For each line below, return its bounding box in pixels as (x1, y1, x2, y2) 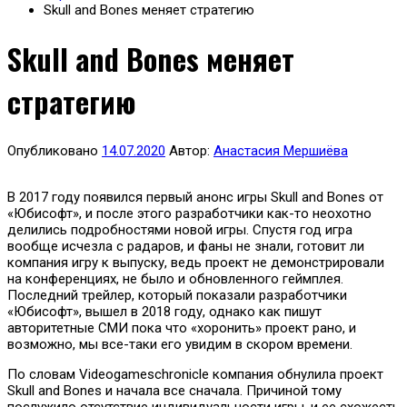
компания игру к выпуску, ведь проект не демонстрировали (7, 253, 384, 271)
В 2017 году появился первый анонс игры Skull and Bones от (7, 188, 383, 205)
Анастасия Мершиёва (213, 142, 348, 159)
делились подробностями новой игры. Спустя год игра (7, 221, 352, 238)
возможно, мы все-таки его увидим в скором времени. (7, 335, 352, 352)
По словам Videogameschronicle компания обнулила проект (7, 365, 383, 382)
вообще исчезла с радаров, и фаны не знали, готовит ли (7, 237, 364, 254)
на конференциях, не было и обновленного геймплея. (7, 270, 343, 287)
